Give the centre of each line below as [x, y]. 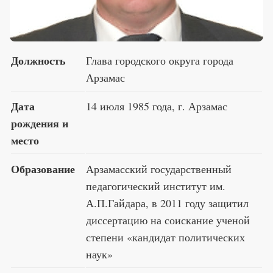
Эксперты [108, 26]
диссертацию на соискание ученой [168, 220]
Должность [38, 60]
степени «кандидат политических [165, 237]
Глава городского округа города [160, 60]
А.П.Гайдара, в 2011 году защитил [167, 203]
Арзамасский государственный [159, 168]
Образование [43, 168]
